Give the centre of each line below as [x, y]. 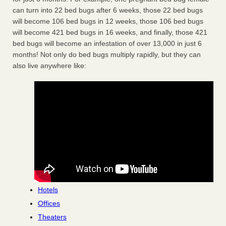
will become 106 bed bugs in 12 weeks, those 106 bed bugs [108, 21]
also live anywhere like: [49, 66]
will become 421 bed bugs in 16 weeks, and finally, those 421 [110, 33]
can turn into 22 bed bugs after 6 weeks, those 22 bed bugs [108, 10]
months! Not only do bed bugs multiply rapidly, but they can [107, 55]
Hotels [48, 190]
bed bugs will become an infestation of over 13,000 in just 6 [107, 44]
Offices [49, 204]
